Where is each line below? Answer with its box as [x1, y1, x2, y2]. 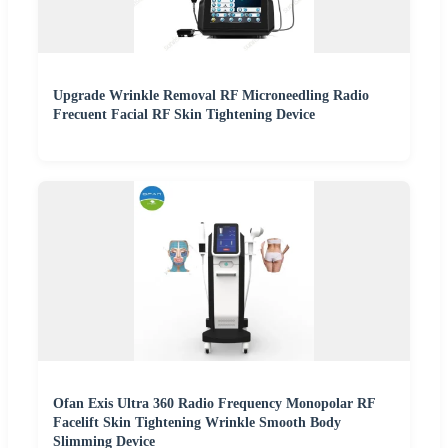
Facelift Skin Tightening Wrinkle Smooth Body [53, 415, 341, 431]
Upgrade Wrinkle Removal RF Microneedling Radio [53, 88, 369, 104]
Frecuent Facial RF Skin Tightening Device [53, 107, 315, 123]
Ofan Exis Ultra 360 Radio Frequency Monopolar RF [53, 396, 375, 412]
